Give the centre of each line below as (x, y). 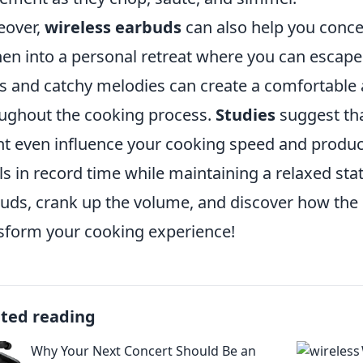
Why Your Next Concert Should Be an (143, 351)
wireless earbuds (113, 27)
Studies (246, 115)
